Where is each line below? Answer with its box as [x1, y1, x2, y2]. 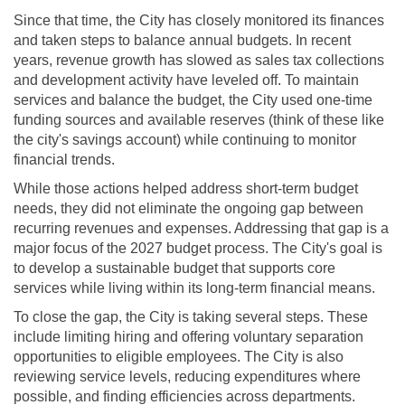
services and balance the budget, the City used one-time [14, 92, 372, 108]
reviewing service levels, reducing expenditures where [14, 369, 361, 384]
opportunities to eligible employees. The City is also [14, 349, 344, 364]
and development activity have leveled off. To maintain [14, 72, 359, 88]
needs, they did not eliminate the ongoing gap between [14, 201, 363, 216]
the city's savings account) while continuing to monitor [14, 132, 356, 147]
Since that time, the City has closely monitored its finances [14, 13, 384, 28]
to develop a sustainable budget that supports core [14, 260, 335, 276]
